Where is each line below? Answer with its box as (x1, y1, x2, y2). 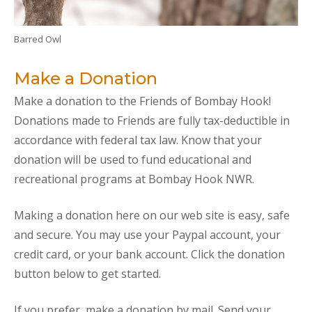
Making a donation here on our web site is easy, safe (14, 207, 290, 223)
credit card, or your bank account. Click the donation (14, 246, 285, 262)
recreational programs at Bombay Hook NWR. (14, 171, 254, 187)
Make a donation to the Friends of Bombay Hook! (14, 93, 271, 109)
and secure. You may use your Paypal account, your (14, 226, 281, 242)
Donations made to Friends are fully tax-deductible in (14, 112, 290, 128)
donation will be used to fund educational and (14, 151, 251, 167)
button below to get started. (14, 265, 161, 281)
